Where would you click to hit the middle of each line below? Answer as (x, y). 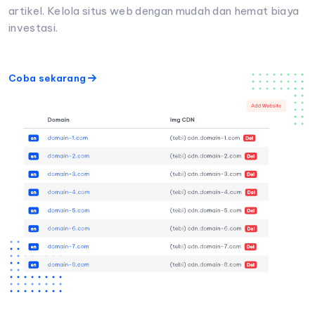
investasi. (33, 27)
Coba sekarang (49, 78)
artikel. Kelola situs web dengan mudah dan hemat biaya (154, 11)
